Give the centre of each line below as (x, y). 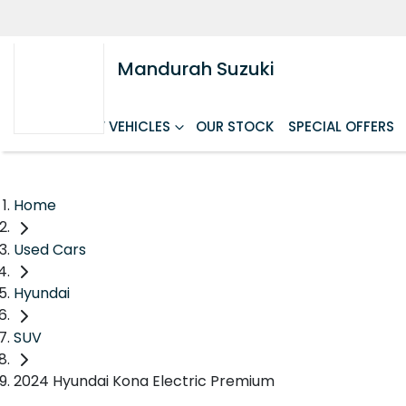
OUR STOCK (235, 126)
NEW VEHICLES (122, 126)
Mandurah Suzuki (196, 69)
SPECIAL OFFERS (341, 126)
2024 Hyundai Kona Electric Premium (144, 382)
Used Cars (50, 249)
